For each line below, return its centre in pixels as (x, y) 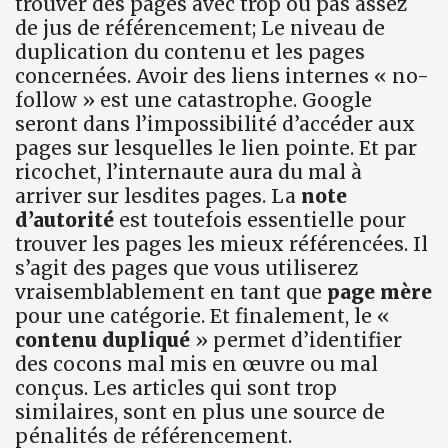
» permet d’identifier (296, 339)
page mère (379, 291)
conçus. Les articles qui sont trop (176, 387)
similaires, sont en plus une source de (200, 411)
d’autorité (64, 219)
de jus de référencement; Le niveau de (200, 27)
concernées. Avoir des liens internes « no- (222, 75)
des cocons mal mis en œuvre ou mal (196, 363)
